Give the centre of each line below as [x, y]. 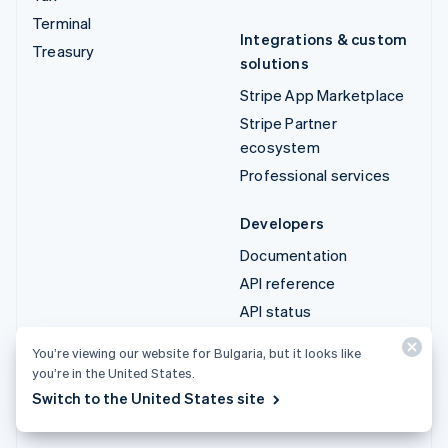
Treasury [63, 50]
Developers [282, 222]
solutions [274, 62]
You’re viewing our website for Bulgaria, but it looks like [196, 352]
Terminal [62, 22]
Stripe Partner [288, 122]
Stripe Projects [292, 394]
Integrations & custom [324, 38]
